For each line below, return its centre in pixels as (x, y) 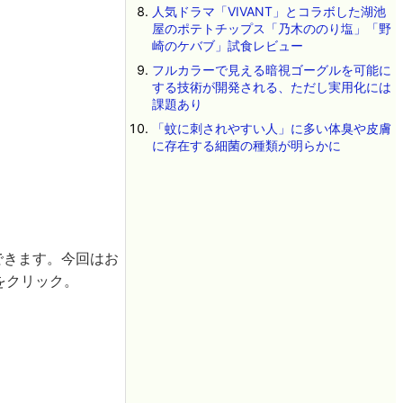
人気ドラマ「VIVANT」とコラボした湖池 (269, 11)
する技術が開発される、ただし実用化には (271, 87)
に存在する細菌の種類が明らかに (246, 145)
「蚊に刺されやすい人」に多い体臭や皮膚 (271, 128)
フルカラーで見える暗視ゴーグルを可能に (271, 70)
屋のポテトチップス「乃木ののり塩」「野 (271, 28)
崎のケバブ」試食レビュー (227, 45)
